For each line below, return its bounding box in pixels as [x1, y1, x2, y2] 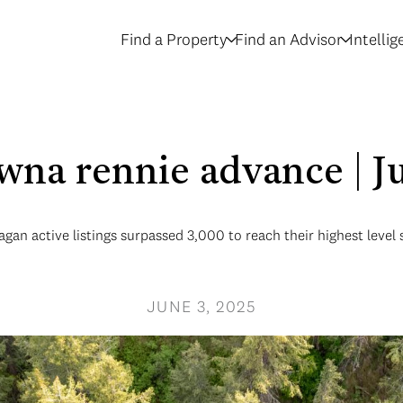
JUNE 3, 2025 [146, 296, 257, 317]
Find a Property [121, 29, 228, 49]
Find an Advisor [235, 29, 342, 49]
